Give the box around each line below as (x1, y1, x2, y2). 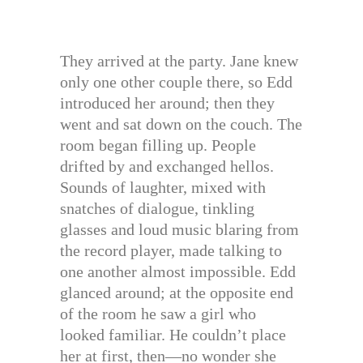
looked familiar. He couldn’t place (60, 326, 286, 344)
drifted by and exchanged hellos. (60, 157, 274, 176)
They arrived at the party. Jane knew (60, 52, 298, 70)
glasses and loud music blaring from (60, 220, 299, 239)
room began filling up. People (60, 136, 256, 155)
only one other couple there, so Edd (60, 73, 293, 92)
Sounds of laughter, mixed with (60, 178, 266, 197)
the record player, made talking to (60, 241, 282, 260)
